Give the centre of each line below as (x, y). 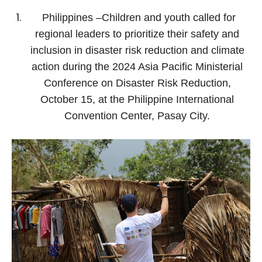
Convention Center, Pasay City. (137, 116)
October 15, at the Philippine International (137, 99)
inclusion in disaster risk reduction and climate (137, 50)
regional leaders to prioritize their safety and (137, 34)
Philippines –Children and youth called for (137, 17)
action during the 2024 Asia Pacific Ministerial (137, 66)
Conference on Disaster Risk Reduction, (137, 83)
